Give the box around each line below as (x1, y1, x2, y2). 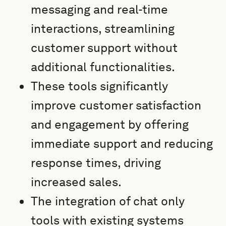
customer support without (31, 40, 178, 55)
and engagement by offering (31, 117, 189, 132)
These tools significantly (31, 79, 168, 93)
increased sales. (31, 175, 122, 189)
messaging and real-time (31, 2, 168, 17)
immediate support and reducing (31, 136, 213, 151)
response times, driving (31, 155, 161, 170)
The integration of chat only (31, 194, 185, 208)
